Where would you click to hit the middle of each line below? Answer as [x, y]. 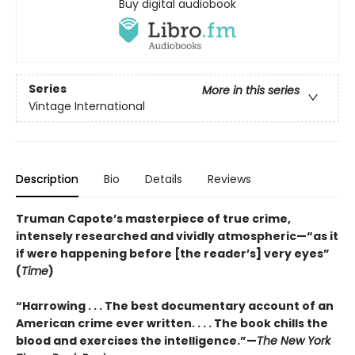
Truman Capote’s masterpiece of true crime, [153, 218]
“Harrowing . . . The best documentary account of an [175, 305]
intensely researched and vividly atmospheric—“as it [177, 236]
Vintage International [87, 107]
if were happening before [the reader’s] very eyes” [173, 253]
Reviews [229, 179]
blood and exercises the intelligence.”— [136, 340]
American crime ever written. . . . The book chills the [172, 323]
